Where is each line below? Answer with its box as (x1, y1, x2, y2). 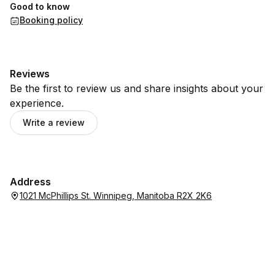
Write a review (23, 117, 85, 128)
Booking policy (20, 15, 83, 25)
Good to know (10, 1, 70, 12)
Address (10, 176, 51, 188)
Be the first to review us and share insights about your (10, 82, 263, 95)
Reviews (10, 68, 50, 80)
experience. (10, 97, 64, 109)
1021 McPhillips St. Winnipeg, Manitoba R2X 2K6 (20, 190, 212, 201)
